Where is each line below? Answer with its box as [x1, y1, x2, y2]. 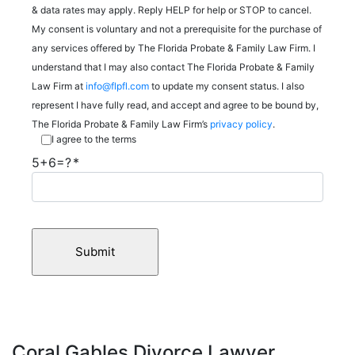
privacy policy [210, 118, 273, 130]
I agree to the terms [52, 133, 136, 145]
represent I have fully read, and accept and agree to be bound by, [32, 99, 319, 111]
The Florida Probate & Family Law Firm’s [32, 118, 210, 130]
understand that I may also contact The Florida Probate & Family [32, 61, 315, 73]
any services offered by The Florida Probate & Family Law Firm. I [32, 42, 315, 54]
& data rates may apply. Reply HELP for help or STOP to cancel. [32, 4, 311, 16]
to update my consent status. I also [149, 80, 304, 92]
